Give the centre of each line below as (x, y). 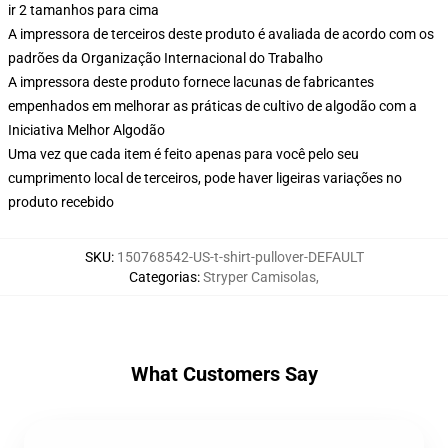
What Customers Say (224, 374)
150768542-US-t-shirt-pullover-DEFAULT (240, 257)
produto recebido (61, 202)
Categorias (163, 277)
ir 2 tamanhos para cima (83, 10)
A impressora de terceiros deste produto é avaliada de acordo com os (221, 34)
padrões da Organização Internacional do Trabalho (165, 58)
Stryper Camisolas (259, 277)
